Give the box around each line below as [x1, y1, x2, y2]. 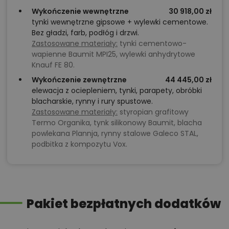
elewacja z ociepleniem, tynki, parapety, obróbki [32, 85, 202, 96]
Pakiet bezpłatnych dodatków [27, 195, 221, 212]
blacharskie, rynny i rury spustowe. [32, 96, 153, 106]
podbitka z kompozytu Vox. [32, 139, 127, 149]
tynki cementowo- [118, 38, 187, 49]
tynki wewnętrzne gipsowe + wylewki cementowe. [32, 16, 208, 27]
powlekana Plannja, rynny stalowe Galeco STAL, [32, 128, 198, 139]
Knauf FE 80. [32, 59, 75, 70]
